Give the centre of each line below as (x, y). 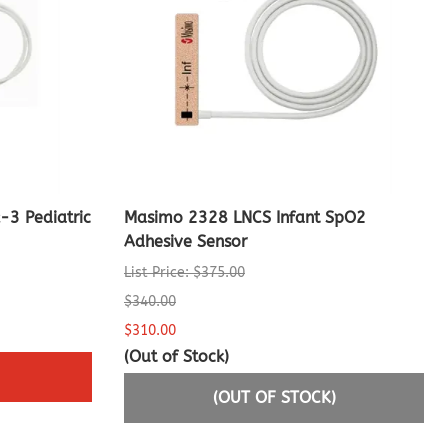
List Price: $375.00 (184, 273)
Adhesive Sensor (185, 242)
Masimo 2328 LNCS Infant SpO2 (245, 218)
